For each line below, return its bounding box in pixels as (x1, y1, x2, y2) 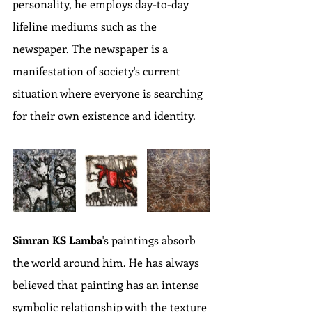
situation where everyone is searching (13, 86, 205, 101)
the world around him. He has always (13, 255, 202, 270)
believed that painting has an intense (13, 277, 202, 292)
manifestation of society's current (13, 63, 183, 79)
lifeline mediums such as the (13, 19, 159, 34)
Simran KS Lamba (13, 233, 102, 248)
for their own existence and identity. (13, 108, 196, 123)
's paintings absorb (102, 233, 198, 248)
